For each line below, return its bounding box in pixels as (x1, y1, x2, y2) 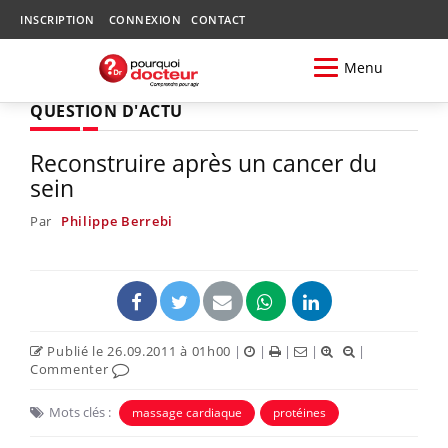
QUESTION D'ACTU (30, 99, 183, 122)
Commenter (30, 359, 112, 378)
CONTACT (191, 12, 246, 27)
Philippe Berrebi (60, 211, 174, 230)
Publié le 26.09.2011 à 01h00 (43, 341, 232, 360)
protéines (273, 403, 326, 421)
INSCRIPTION (20, 12, 95, 27)
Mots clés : (49, 402, 111, 421)
